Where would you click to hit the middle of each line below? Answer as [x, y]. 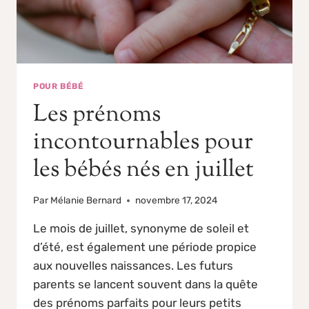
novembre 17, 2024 [177, 200]
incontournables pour [143, 142]
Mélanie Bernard [86, 200]
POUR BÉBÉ [59, 86]
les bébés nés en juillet [143, 170]
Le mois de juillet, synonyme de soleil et [141, 229]
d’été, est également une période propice [145, 247]
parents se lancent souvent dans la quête [146, 285]
